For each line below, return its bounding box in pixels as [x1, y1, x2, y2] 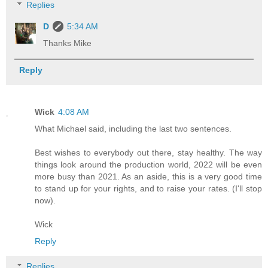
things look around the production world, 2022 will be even [35, 160, 262, 170]
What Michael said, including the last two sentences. [35, 124, 232, 134]
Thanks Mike [43, 38, 92, 48]
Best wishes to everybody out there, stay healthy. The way [35, 148, 262, 158]
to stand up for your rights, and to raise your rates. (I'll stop [35, 184, 262, 194]
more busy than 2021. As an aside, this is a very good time [35, 172, 262, 182]
